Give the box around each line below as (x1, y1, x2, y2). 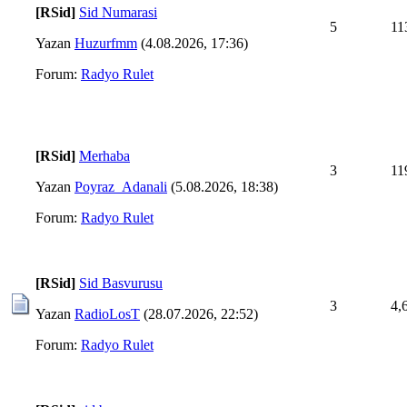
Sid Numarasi (79, 4, 157, 20)
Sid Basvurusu (79, 274, 163, 291)
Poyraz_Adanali (74, 178, 167, 194)
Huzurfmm (74, 35, 137, 51)
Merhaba (79, 147, 130, 164)
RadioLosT (74, 305, 140, 322)
